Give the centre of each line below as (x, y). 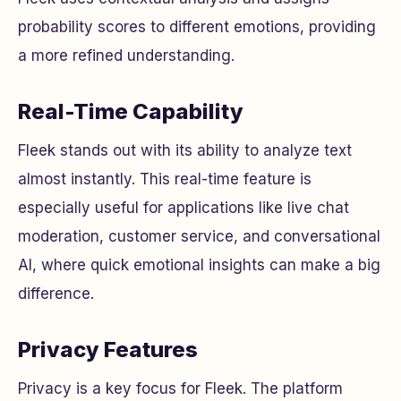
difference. (56, 293)
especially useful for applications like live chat (183, 207)
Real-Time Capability (131, 111)
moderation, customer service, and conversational (199, 236)
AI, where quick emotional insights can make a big (199, 264)
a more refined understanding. (126, 55)
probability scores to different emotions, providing (197, 26)
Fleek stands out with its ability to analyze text (185, 150)
